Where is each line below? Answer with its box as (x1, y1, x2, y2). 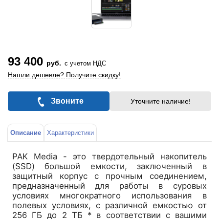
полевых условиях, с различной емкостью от (12, 200, 207, 211)
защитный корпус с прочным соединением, (12, 171, 207, 181)
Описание (10, 129, 41, 137)
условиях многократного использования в (12, 191, 207, 201)
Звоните (50, 97, 84, 106)
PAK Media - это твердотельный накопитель (12, 152, 207, 162)
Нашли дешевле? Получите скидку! (8, 71, 121, 79)
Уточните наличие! (130, 97, 191, 106)
